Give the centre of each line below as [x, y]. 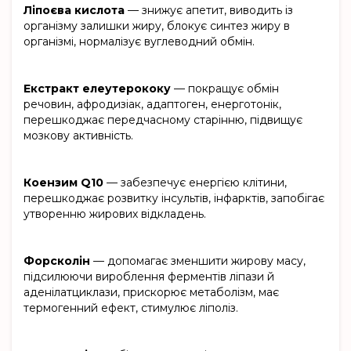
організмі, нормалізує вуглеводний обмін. [139, 42]
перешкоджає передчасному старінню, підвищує [163, 120]
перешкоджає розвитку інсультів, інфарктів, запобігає [174, 199]
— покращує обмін [225, 89]
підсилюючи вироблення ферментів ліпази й [149, 277]
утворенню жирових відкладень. [115, 214]
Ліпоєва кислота [76, 11]
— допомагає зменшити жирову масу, [198, 261]
